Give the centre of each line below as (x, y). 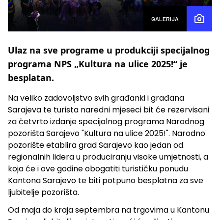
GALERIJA (165, 18)
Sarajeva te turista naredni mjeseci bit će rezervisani (109, 110)
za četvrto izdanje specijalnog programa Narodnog (106, 121)
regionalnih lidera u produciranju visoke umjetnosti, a (108, 157)
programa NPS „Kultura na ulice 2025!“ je (98, 64)
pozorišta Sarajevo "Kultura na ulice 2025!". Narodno (107, 133)
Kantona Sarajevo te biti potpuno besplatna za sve (106, 180)
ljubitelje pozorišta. (43, 192)
